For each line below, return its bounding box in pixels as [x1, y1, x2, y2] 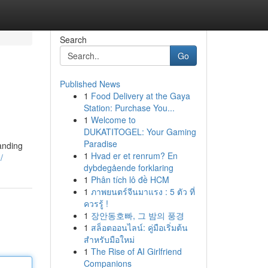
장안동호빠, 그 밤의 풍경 [90, 209, 184, 221]
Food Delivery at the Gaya [90, 90, 190, 102]
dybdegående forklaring [83, 162, 173, 173]
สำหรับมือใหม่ [83, 233, 135, 245]
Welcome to [90, 114, 136, 126]
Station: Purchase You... [83, 102, 175, 114]
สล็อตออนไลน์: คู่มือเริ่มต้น [90, 221, 188, 233]
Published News [59, 78, 120, 90]
